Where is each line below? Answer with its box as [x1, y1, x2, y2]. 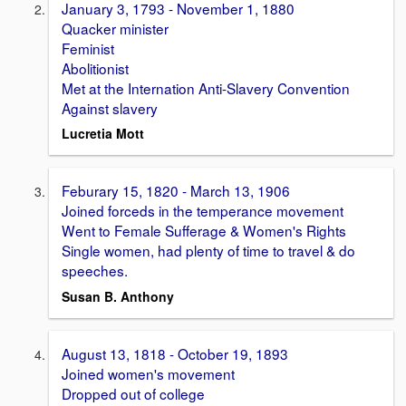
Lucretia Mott [62, 124, 144, 143]
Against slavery [62, 97, 158, 118]
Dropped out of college [62, 383, 205, 404]
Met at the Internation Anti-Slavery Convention [62, 77, 353, 98]
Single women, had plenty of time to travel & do [62, 240, 355, 261]
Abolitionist [62, 57, 129, 78]
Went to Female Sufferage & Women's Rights [62, 220, 346, 241]
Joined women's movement [62, 363, 238, 384]
